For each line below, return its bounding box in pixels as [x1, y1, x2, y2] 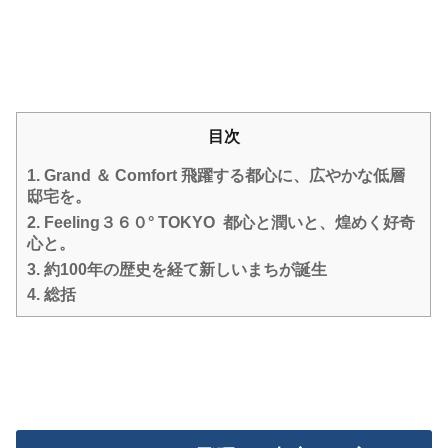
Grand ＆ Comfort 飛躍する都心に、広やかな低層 [40, 167, 406, 185]
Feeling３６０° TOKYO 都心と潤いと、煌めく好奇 [40, 213, 416, 231]
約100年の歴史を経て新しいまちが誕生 [40, 260, 328, 278]
